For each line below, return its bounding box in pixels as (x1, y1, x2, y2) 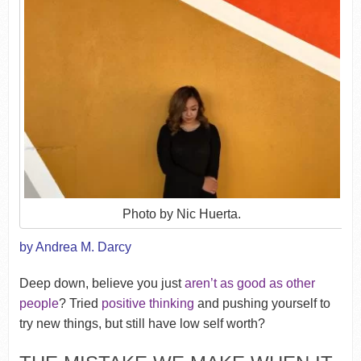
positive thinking (101, 297, 194, 311)
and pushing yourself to (193, 297, 330, 311)
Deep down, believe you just (19, 276, 185, 291)
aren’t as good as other (184, 276, 315, 291)
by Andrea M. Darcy (19, 240, 131, 255)
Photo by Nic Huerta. (122, 207, 242, 222)
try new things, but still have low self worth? (19, 317, 265, 331)
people (19, 297, 59, 311)
